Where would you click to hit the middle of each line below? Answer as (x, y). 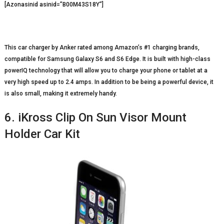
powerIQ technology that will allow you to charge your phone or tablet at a (106, 70)
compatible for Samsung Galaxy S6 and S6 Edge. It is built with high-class (107, 59)
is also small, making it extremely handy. (60, 93)
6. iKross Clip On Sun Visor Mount (95, 117)
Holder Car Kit (42, 134)
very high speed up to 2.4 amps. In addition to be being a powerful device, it (109, 82)
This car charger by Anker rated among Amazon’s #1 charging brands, (102, 47)
